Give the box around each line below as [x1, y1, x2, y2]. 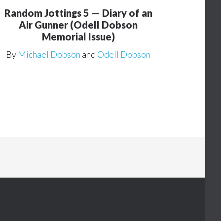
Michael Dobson [18, 48, 81, 60]
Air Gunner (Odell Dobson [19, 18, 138, 31]
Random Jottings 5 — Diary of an [4, 6, 152, 19]
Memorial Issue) [41, 30, 115, 42]
